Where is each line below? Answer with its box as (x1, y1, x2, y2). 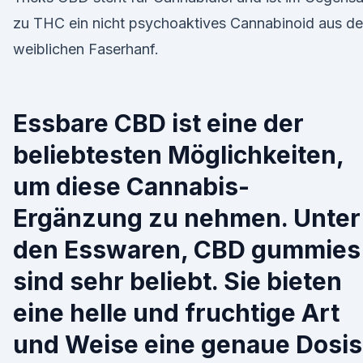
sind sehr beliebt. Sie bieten (13, 267, 342, 296)
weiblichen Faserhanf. (13, 41, 159, 58)
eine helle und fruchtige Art (13, 298, 340, 327)
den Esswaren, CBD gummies (13, 235, 361, 264)
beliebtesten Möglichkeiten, (13, 140, 344, 169)
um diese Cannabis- (13, 172, 250, 201)
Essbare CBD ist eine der (13, 109, 304, 138)
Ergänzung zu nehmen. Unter (13, 203, 361, 233)
